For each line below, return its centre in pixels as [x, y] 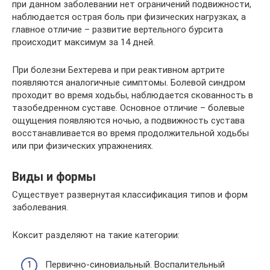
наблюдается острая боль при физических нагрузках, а [129, 17]
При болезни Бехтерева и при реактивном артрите [118, 70]
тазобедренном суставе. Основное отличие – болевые [128, 108]
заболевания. [40, 208]
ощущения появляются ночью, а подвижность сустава [128, 121]
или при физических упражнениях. [83, 146]
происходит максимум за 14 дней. [83, 42]
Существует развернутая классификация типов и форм [130, 195]
